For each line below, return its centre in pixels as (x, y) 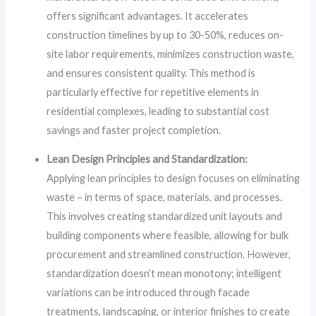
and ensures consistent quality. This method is (151, 73)
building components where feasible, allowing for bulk (168, 236)
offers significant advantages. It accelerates (148, 16)
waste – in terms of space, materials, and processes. (165, 197)
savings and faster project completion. (134, 130)
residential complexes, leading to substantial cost (158, 111)
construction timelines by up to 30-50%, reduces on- (165, 35)
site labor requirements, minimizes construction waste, (171, 54)
